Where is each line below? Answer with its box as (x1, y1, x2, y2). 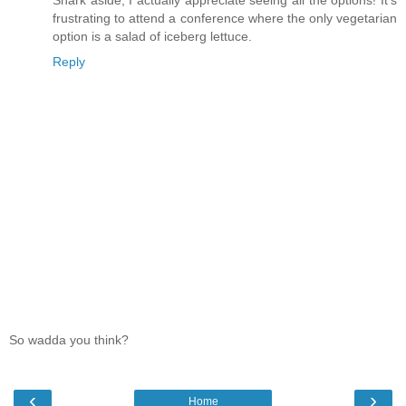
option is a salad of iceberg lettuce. (53, 28, 252, 43)
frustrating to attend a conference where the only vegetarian (53, 10, 397, 25)
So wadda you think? (9, 333, 129, 348)
